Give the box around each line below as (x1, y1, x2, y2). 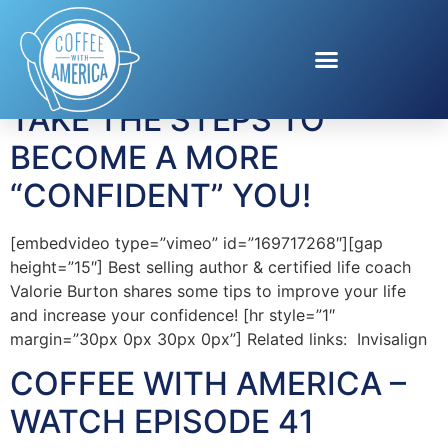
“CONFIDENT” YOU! (10, 175, 311, 215)
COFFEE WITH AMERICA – (10, 364, 406, 404)
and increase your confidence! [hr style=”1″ (10, 304, 335, 325)
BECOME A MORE (10, 137, 279, 177)
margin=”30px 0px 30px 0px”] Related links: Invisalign (10, 328, 427, 349)
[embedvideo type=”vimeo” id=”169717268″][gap (10, 232, 383, 253)
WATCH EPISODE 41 (10, 402, 314, 442)
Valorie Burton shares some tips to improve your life (10, 280, 406, 301)
